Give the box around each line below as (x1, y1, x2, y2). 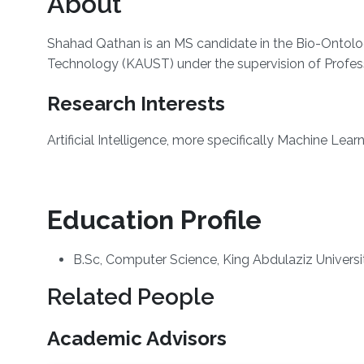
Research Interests (46, 92, 225, 116)
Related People (46, 284, 214, 311)
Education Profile (46, 205, 262, 236)
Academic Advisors (46, 327, 227, 351)
